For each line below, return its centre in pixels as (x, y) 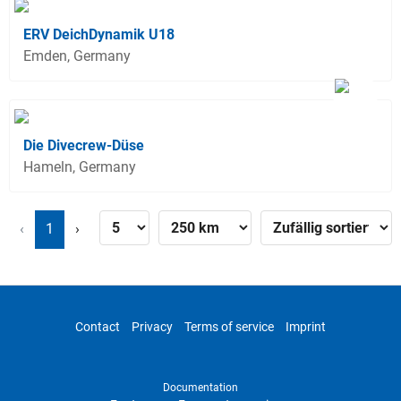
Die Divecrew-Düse (84, 145)
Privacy (152, 326)
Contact (98, 326)
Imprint (306, 326)
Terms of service (229, 326)
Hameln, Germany (80, 166)
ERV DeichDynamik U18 (99, 34)
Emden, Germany (77, 55)
